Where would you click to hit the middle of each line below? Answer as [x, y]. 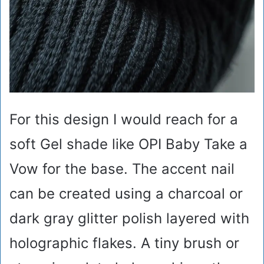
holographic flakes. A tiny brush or [124, 243]
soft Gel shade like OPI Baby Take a [128, 144]
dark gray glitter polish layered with [129, 218]
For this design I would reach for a [124, 119]
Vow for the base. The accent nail [122, 169]
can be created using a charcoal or [126, 193]
